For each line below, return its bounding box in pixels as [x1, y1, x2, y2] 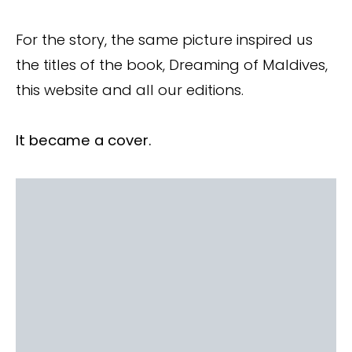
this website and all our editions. [16, 80, 244, 101]
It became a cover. [16, 130, 152, 151]
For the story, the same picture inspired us [16, 30, 313, 50]
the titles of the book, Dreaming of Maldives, [16, 55, 328, 75]
